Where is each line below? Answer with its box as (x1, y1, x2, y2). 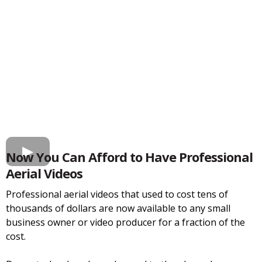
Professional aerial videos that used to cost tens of (6, 187, 228, 201)
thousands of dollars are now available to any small (6, 201, 230, 215)
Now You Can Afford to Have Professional (6, 147, 253, 166)
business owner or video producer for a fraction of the (6, 215, 245, 229)
